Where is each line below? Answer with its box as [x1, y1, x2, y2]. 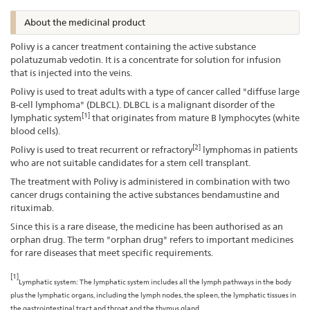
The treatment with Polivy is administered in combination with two [10, 175, 290, 187]
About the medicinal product [24, 16, 145, 28]
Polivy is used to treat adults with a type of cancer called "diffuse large [10, 85, 300, 97]
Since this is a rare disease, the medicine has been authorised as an [10, 220, 283, 232]
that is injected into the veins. [10, 66, 132, 78]
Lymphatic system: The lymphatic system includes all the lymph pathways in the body [19, 277, 291, 286]
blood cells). [10, 125, 60, 136]
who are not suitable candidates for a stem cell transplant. [10, 156, 250, 168]
